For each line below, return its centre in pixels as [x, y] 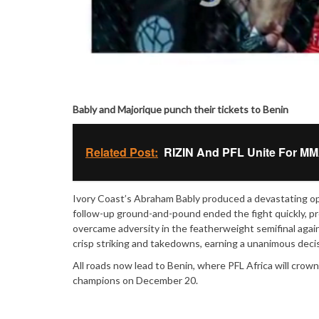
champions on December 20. [135, 280]
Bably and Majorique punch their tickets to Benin [181, 109]
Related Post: [122, 152]
